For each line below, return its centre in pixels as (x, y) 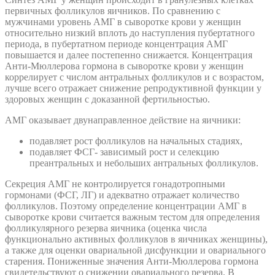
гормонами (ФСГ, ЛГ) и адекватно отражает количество (122, 195)
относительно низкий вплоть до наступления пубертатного (130, 33)
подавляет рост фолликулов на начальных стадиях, (136, 141)
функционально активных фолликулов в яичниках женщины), (136, 239)
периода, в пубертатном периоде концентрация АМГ (116, 44)
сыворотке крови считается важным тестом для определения (132, 217)
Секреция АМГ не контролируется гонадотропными (115, 184)
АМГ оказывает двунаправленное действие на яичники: (123, 120)
